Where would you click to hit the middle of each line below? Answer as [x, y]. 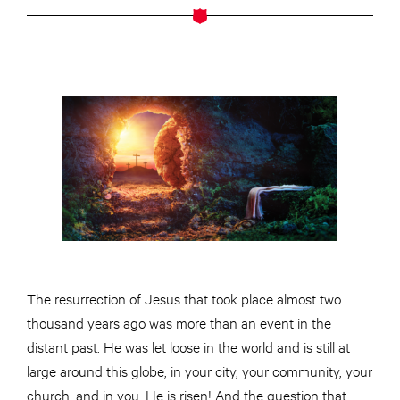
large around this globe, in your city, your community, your [200, 371]
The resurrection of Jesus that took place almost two [184, 298]
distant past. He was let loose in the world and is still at [188, 346]
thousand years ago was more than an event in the [179, 322]
